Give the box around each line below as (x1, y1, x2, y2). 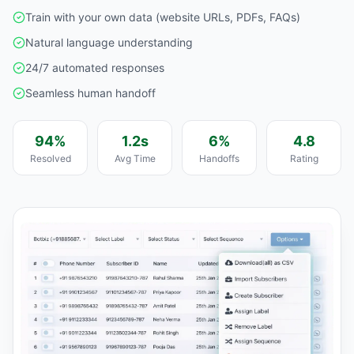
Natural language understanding (25, 35, 193, 49)
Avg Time (114, 152, 156, 164)
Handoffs (199, 152, 239, 164)
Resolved (29, 152, 71, 164)
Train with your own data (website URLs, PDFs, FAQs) (25, 9, 300, 24)
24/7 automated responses (25, 60, 164, 74)
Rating (289, 152, 318, 164)
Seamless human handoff (25, 85, 156, 100)
